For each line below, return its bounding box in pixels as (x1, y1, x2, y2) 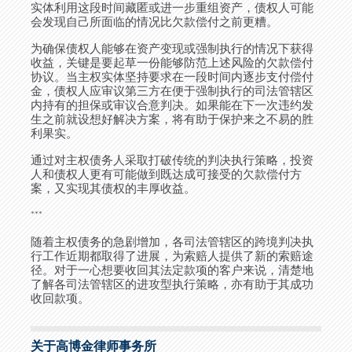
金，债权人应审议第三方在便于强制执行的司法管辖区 (31, 84, 313, 98)
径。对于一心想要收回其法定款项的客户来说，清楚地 (31, 263, 313, 277)
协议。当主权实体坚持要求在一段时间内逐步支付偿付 (31, 70, 313, 84)
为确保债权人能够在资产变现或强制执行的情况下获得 (31, 42, 313, 56)
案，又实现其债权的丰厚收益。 (31, 181, 196, 196)
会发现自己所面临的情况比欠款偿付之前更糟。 (31, 15, 278, 29)
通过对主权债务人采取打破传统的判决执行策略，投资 (31, 153, 313, 167)
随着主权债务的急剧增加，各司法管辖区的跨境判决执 (31, 235, 313, 249)
